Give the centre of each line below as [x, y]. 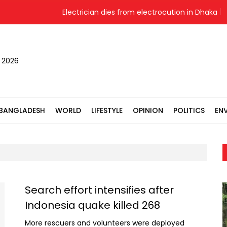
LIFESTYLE [107, 110]
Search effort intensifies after [99, 190]
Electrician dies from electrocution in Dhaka [129, 12]
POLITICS [189, 110]
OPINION [148, 110]
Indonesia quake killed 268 [92, 205]
